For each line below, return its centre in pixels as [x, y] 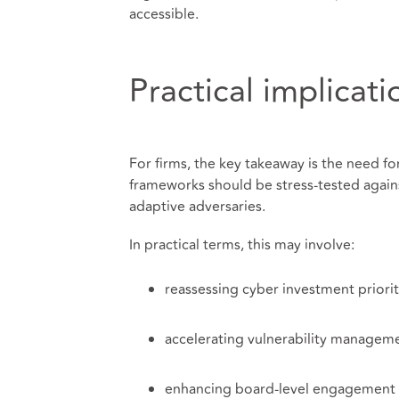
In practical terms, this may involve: [241, 245]
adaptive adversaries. [197, 207]
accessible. [163, 15]
